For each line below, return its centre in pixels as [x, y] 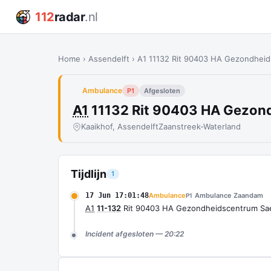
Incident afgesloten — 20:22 [135, 234]
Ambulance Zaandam [229, 195]
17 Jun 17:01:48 [117, 195]
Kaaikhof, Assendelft [120, 126]
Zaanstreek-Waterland [200, 126]
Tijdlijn [89, 174]
